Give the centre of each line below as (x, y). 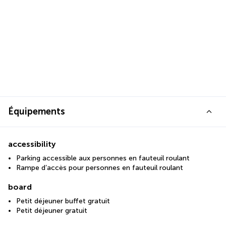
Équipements (37, 112)
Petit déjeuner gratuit (52, 211)
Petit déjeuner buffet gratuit (63, 201)
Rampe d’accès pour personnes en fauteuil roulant (100, 168)
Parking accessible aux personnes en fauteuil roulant (103, 158)
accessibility (32, 144)
